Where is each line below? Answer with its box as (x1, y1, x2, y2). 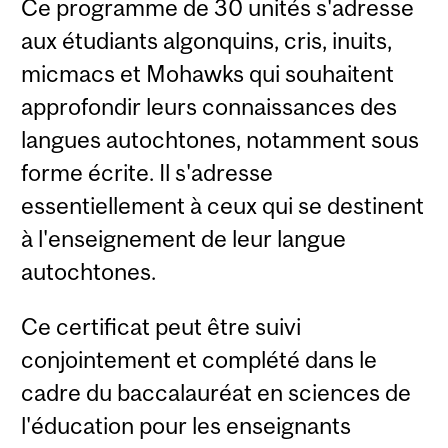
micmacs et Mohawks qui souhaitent (21, 59, 395, 87)
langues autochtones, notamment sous (21, 125, 420, 153)
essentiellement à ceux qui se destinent (21, 191, 425, 219)
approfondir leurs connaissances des (21, 92, 398, 120)
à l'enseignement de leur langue (21, 224, 347, 252)
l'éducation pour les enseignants (21, 411, 352, 439)
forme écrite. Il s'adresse (21, 158, 274, 186)
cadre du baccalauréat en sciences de (21, 378, 412, 406)
